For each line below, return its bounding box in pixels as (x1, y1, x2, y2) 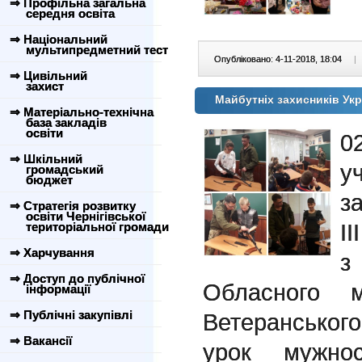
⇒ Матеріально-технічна (10, 105, 154, 119)
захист (6, 79, 64, 93)
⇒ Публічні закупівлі (10, 308, 133, 322)
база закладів (6, 116, 107, 129)
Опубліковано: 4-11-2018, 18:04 (214, 54, 344, 64)
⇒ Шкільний (10, 152, 82, 166)
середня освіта (6, 6, 115, 20)
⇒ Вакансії (10, 334, 72, 347)
